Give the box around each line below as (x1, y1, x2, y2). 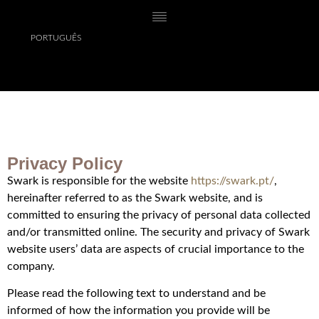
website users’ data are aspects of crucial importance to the (7, 244, 304, 255)
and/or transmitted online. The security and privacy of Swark (7, 226, 310, 238)
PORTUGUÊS (30, 33, 81, 42)
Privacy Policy (7, 154, 122, 173)
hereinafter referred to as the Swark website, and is (7, 192, 263, 204)
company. (7, 261, 55, 272)
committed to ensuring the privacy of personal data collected (7, 209, 310, 221)
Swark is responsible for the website (7, 175, 191, 187)
